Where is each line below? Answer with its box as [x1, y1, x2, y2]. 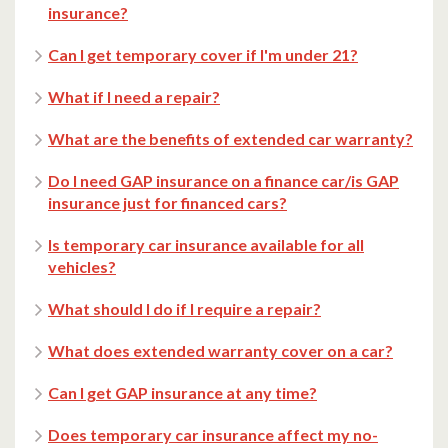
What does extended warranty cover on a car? [48, 341, 393, 361]
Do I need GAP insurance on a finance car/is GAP [48, 171, 399, 191]
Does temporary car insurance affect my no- [48, 425, 378, 445]
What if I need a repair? [48, 87, 220, 107]
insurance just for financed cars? [48, 193, 287, 213]
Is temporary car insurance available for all [48, 235, 364, 255]
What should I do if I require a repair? [48, 299, 321, 319]
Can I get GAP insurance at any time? [48, 383, 317, 403]
